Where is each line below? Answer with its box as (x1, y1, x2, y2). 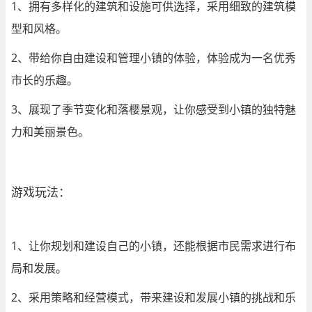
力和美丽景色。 (11, 123, 89, 139)
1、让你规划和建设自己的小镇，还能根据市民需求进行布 (11, 237, 296, 253)
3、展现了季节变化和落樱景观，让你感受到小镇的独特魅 (11, 101, 296, 117)
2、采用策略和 (11, 289, 84, 305)
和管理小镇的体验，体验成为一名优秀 (107, 49, 296, 65)
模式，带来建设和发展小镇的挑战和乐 (107, 289, 296, 305)
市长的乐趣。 (11, 72, 78, 88)
